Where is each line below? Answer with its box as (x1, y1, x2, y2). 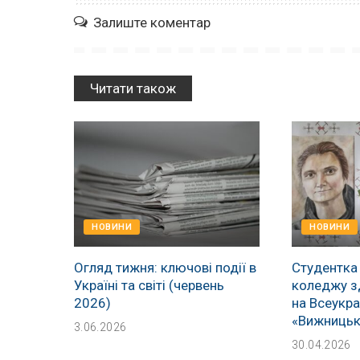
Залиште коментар (93, 14, 211, 31)
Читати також (90, 80, 176, 96)
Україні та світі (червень (74, 276, 224, 293)
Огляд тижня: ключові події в (74, 259, 256, 276)
